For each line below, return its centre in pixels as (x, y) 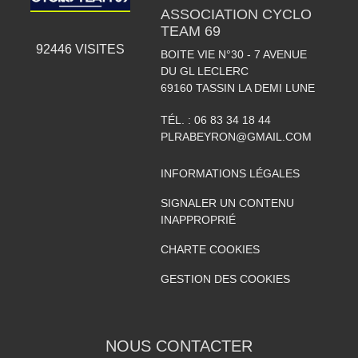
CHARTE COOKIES (210, 249)
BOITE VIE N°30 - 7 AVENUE (233, 54)
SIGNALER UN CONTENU (227, 203)
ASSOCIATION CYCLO (236, 14)
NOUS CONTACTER (179, 346)
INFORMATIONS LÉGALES (230, 173)
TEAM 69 (190, 31)
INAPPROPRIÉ (198, 219)
